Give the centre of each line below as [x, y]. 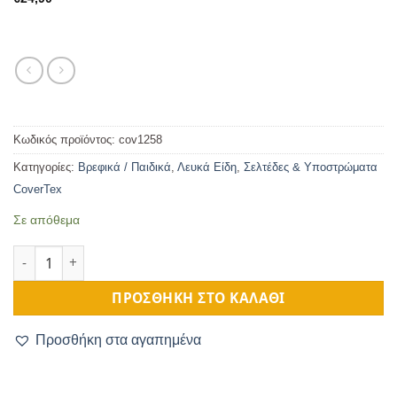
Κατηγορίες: [46, 167]
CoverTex [38, 189]
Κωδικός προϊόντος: [66, 139]
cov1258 [140, 139]
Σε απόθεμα [47, 219]
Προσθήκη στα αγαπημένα [118, 339]
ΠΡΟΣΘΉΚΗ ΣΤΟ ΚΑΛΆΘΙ [198, 297]
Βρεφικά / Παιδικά [125, 167]
